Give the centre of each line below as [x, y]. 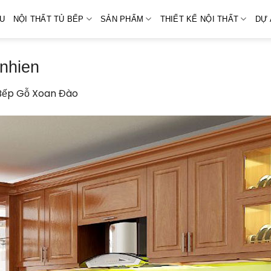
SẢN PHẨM [122, 19]
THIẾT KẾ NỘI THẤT [199, 19]
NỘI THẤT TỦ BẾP [48, 19]
